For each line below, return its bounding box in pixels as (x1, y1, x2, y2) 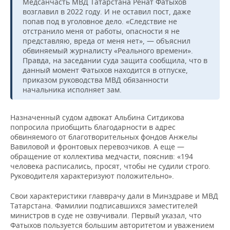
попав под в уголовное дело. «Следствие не (23, 16, 177, 26)
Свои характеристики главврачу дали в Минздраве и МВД (10, 191, 218, 201)
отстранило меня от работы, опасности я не (23, 26, 180, 36)
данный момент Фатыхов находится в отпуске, (23, 65, 188, 75)
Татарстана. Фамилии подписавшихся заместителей (10, 201, 198, 210)
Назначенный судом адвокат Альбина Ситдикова (10, 112, 184, 122)
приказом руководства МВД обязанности (23, 75, 168, 85)
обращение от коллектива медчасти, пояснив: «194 (10, 151, 193, 161)
